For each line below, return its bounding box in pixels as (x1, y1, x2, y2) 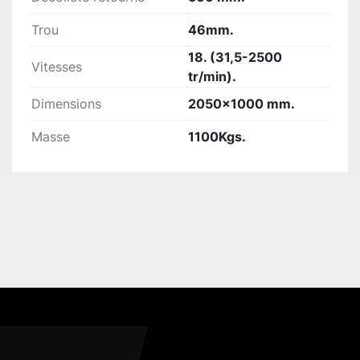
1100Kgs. (188, 129, 246, 145)
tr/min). (188, 68, 236, 85)
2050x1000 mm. (188, 96, 295, 112)
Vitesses (31, 59, 82, 76)
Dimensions (31, 96, 101, 112)
